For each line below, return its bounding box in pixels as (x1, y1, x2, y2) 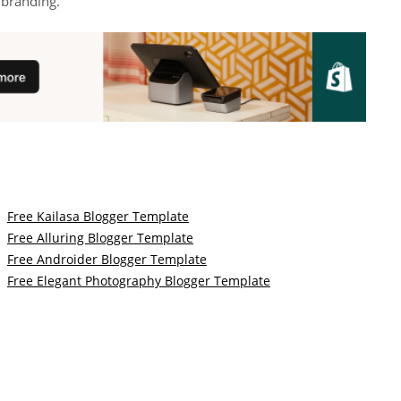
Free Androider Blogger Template (6, 250, 207, 268)
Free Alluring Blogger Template (6, 228, 193, 246)
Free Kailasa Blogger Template (6, 207, 189, 225)
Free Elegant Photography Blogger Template (6, 271, 270, 289)
